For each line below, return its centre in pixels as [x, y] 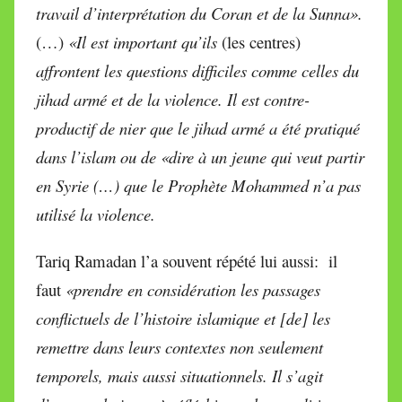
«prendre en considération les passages [193, 289]
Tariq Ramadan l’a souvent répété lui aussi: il [187, 260]
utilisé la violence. [96, 214]
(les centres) [261, 41]
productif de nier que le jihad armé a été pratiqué [198, 127]
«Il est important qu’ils [145, 41]
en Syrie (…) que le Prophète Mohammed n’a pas [198, 185]
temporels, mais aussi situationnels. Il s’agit [179, 375]
